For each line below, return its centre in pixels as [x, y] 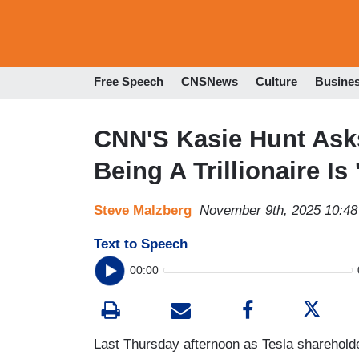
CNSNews [210, 82]
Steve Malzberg [143, 210]
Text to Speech [141, 244]
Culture [276, 82]
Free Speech [129, 82]
